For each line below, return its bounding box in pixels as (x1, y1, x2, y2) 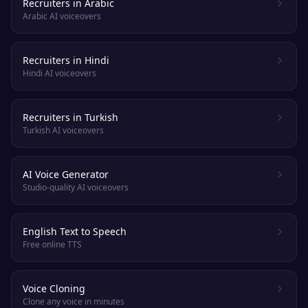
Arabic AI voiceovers (23, 10, 101, 22)
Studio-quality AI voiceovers (23, 181, 129, 193)
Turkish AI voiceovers (23, 124, 104, 136)
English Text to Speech (23, 225, 126, 238)
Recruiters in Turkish (23, 111, 118, 124)
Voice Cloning (23, 282, 85, 295)
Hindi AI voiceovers (23, 67, 96, 79)
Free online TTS (23, 239, 82, 250)
